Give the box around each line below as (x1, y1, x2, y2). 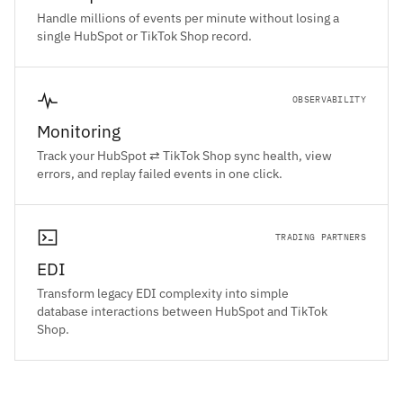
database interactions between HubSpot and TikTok (37, 303, 327, 320)
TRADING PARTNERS (275, 231, 366, 244)
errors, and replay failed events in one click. (37, 166, 282, 183)
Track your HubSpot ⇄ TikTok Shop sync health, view (37, 148, 332, 165)
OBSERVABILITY (292, 94, 366, 106)
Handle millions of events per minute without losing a (37, 10, 339, 27)
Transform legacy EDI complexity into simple (37, 285, 289, 302)
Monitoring (37, 121, 121, 143)
